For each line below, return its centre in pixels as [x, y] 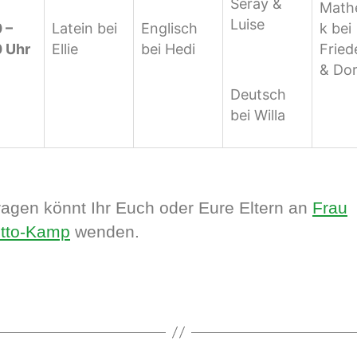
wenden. [105, 231]
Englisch [169, 28]
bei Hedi [168, 49]
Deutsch [258, 94]
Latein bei [84, 28]
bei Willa [258, 115]
